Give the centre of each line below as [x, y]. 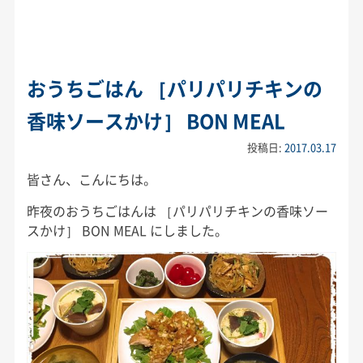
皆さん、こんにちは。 [91, 179]
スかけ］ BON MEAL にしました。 [127, 231]
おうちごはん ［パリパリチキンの [174, 89]
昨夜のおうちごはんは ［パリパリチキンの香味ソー [177, 211]
